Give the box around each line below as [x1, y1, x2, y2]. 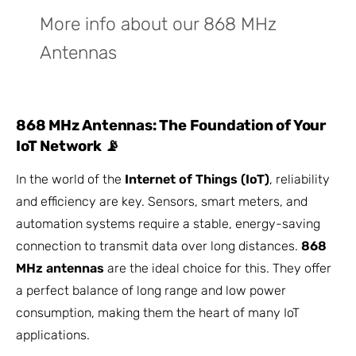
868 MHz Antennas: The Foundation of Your [16, 117, 326, 135]
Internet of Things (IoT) [125, 171, 269, 187]
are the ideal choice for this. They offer [104, 260, 331, 276]
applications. [16, 327, 90, 342]
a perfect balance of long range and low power [16, 282, 286, 298]
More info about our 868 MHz [40, 14, 277, 36]
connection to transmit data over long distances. [16, 238, 301, 253]
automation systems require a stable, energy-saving [16, 215, 320, 231]
